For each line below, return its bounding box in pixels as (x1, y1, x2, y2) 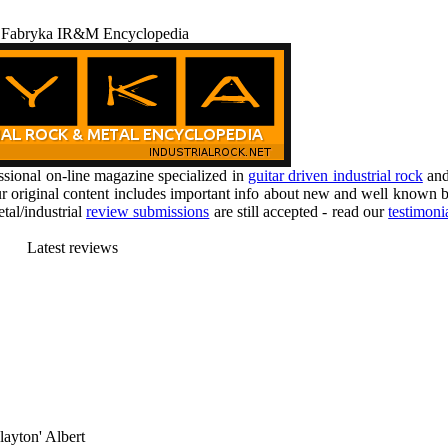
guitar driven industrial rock (247, 167, 423, 184)
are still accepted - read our (209, 203, 389, 220)
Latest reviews (27, 239, 118, 256)
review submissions (86, 203, 210, 220)
